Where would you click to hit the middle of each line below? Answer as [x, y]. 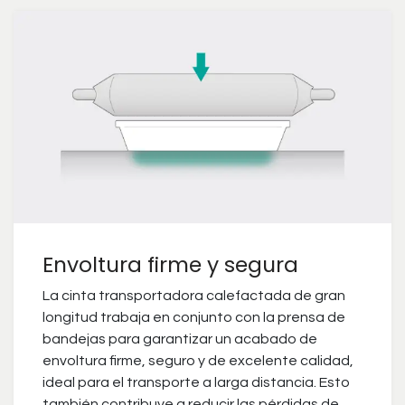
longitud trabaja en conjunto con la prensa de [194, 318]
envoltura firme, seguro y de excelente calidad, [198, 361]
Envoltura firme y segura [170, 265]
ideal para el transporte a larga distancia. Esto [196, 383]
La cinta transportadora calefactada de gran [194, 296]
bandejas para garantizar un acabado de [180, 339]
